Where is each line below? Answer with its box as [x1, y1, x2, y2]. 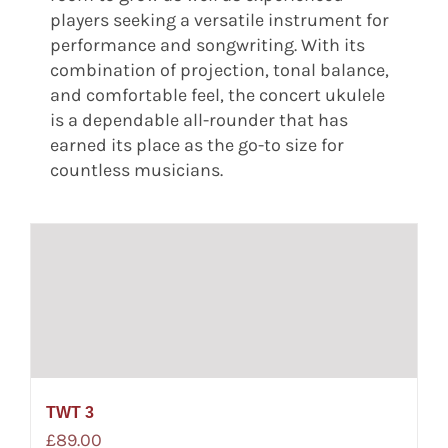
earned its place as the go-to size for [49, 133, 344, 156]
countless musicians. [49, 158, 223, 181]
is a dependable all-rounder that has [49, 108, 348, 131]
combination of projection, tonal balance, [49, 58, 389, 81]
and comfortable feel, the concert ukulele [49, 83, 385, 106]
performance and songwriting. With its [49, 33, 365, 56]
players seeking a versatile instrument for [49, 8, 389, 31]
